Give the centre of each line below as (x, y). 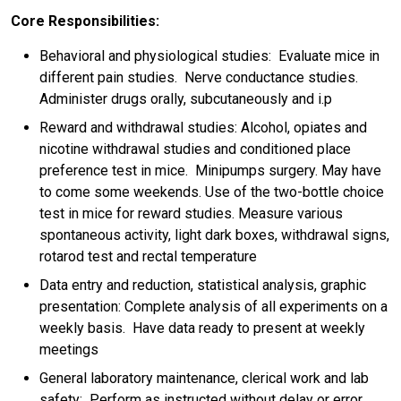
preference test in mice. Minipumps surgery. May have (210, 170)
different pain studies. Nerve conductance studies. (199, 77)
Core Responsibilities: (87, 21)
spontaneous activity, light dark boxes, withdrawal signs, (214, 235)
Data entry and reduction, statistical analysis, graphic (203, 285)
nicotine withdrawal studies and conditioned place (195, 149)
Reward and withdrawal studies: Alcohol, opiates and (203, 127)
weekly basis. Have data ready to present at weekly (202, 328)
